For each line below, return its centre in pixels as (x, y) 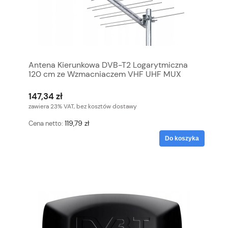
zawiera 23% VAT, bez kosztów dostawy (83, 106)
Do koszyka (182, 138)
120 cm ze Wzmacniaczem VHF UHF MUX (105, 74)
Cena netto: (47, 123)
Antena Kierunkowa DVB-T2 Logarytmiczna (108, 65)
